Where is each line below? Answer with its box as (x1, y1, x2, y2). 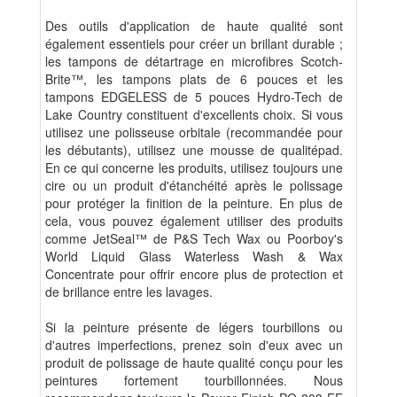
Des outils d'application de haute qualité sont (45, 17, 343, 35)
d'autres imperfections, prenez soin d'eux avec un (45, 336, 343, 354)
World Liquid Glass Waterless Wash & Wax (45, 247, 343, 266)
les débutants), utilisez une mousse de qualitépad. (45, 141, 343, 160)
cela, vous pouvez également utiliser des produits (45, 212, 343, 230)
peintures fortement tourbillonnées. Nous (45, 371, 343, 390)
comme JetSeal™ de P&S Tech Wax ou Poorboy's (45, 230, 343, 248)
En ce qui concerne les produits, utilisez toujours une (45, 159, 343, 177)
